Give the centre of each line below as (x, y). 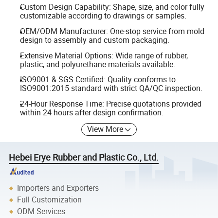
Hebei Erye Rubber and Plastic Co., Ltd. (84, 157)
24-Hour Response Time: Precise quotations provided (110, 103)
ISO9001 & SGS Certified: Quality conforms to (98, 80)
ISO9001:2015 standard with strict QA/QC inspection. (111, 88)
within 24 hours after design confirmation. (91, 112)
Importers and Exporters (58, 188)
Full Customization (50, 200)
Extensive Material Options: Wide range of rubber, (104, 55)
